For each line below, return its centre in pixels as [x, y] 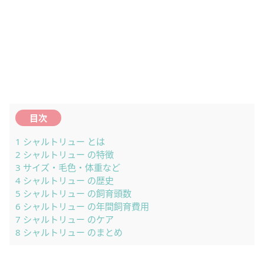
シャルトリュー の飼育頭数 [76, 194]
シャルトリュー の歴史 [67, 181]
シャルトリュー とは [63, 142]
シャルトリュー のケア [67, 220]
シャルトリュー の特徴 [67, 155]
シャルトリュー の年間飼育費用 [85, 207]
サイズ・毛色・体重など [70, 168]
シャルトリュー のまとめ [72, 232]
